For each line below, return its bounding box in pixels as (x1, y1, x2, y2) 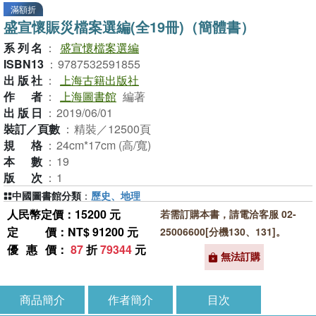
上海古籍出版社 (60, 72, 139, 88)
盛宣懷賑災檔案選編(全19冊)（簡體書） (4, 16, 255, 37)
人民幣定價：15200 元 (7, 206, 121, 222)
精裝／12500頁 (74, 121, 151, 137)
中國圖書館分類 (12, 188, 81, 202)
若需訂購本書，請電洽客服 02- (159, 207, 296, 221)
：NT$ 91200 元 (56, 224, 138, 240)
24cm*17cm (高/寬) (56, 137, 151, 153)
